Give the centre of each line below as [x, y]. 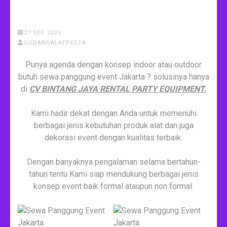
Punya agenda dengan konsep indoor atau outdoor [113, 64]
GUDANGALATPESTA [55, 43]
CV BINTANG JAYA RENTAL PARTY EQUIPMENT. [118, 89]
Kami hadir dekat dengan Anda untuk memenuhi [113, 113]
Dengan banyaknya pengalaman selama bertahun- [113, 162]
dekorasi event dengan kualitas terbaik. [113, 137]
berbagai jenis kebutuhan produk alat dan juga [113, 125]
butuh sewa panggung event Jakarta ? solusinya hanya [113, 77]
